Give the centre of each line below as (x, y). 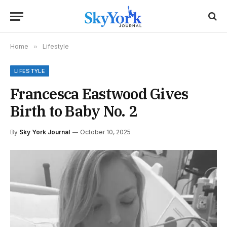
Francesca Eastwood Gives (99, 94)
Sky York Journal (45, 132)
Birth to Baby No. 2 (74, 111)
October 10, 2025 (105, 132)
